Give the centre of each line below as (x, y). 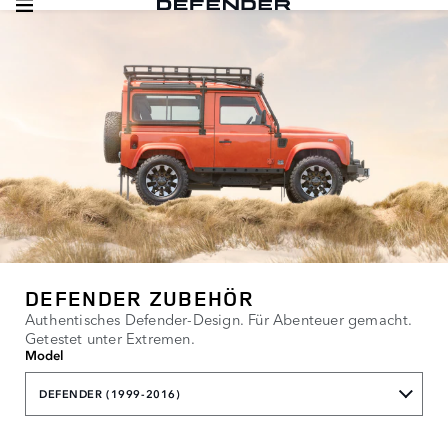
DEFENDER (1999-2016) (110, 393)
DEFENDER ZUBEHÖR (139, 298)
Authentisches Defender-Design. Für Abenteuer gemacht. (219, 319)
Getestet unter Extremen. (110, 338)
